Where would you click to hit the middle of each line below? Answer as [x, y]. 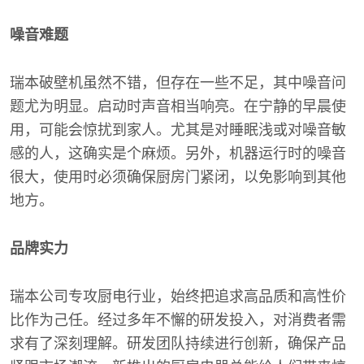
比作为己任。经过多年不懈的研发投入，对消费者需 [178, 321]
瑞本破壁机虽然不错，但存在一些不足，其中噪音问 [178, 83]
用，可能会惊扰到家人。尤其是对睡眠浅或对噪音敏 [178, 130]
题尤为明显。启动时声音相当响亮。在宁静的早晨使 [178, 107]
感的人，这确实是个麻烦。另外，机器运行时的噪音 [178, 154]
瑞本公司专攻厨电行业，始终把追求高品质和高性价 [178, 297]
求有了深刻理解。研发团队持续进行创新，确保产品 [178, 344]
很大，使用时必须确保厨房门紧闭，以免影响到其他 [178, 178]
